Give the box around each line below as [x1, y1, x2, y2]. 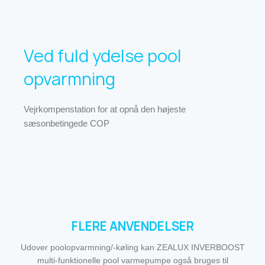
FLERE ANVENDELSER [71, 218, 194, 235]
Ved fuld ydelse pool [24, 44, 182, 68]
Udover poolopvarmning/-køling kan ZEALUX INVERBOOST [20, 243, 245, 253]
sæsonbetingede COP [24, 118, 110, 129]
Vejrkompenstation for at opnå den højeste [24, 104, 186, 115]
